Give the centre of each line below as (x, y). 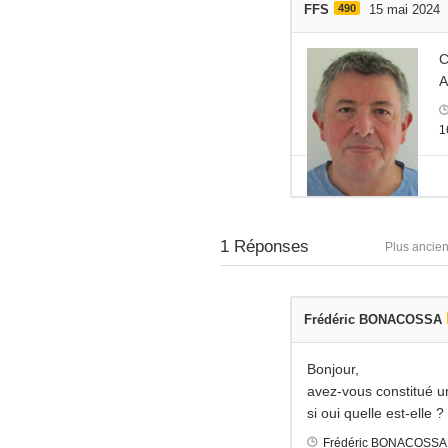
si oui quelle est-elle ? (375, 412)
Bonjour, (333, 368)
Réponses (269, 246)
